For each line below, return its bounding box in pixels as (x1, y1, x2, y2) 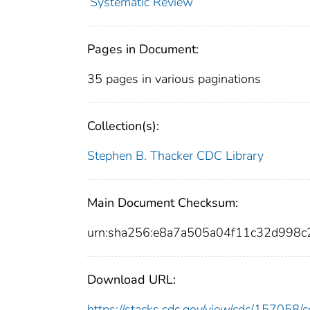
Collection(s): (87, 118, 159, 135)
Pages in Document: (87, 41, 199, 58)
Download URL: (87, 271, 176, 289)
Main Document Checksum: (87, 194, 238, 212)
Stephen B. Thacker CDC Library (87, 147, 264, 165)
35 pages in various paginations (87, 71, 261, 88)
